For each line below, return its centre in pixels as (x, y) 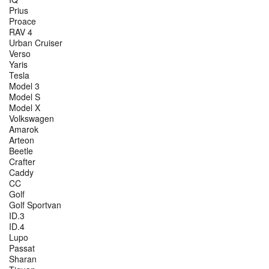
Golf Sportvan (35, 205)
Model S (25, 97)
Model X (25, 108)
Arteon (22, 140)
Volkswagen (32, 119)
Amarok (24, 129)
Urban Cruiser (36, 43)
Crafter (22, 162)
